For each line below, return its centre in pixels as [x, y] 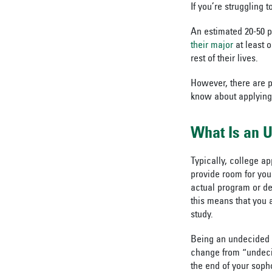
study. [202, 215]
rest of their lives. [224, 59]
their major [212, 46]
